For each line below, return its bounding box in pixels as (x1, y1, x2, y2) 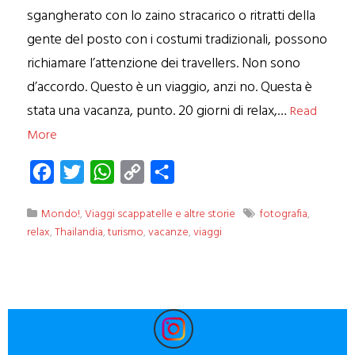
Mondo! (41, 205, 81, 223)
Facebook (54, 162, 109, 182)
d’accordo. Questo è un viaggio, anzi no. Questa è (27, 76, 313, 99)
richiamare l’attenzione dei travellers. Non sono (27, 52, 301, 75)
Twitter (84, 162, 124, 182)
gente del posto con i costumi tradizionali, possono (27, 29, 328, 52)
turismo (108, 223, 144, 242)
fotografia (259, 205, 308, 223)
